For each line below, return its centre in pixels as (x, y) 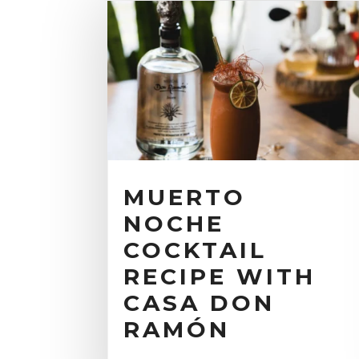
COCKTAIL (196, 250)
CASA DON (200, 303)
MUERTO (185, 198)
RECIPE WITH (220, 277)
